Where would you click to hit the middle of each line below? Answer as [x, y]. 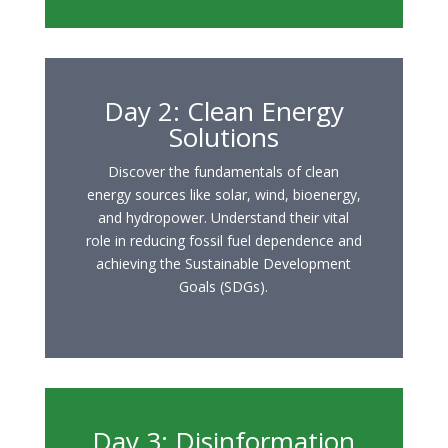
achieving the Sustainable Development [224, 264]
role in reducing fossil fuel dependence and [223, 241]
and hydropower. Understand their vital [224, 218]
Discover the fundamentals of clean [224, 172]
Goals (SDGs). [224, 287]
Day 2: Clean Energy [223, 111]
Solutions [223, 137]
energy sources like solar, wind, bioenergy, [223, 195]
